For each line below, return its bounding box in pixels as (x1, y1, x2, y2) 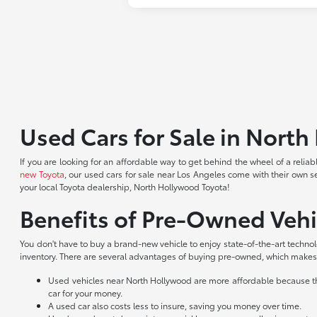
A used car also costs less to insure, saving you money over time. (48, 299, 302, 312)
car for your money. (48, 287, 123, 299)
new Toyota (20, 168, 64, 180)
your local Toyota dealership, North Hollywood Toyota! (20, 180, 231, 193)
